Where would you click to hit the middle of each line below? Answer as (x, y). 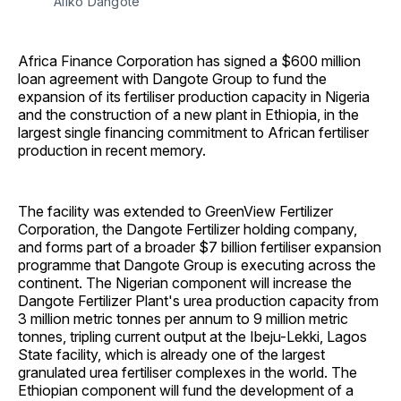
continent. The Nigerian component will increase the (185, 283)
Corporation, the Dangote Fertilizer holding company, (188, 230)
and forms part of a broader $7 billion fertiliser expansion (200, 247)
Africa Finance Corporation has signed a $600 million (189, 61)
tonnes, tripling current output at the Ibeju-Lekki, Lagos (192, 337)
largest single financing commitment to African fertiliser (193, 133)
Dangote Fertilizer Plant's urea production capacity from (198, 301)
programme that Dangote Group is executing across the (197, 265)
